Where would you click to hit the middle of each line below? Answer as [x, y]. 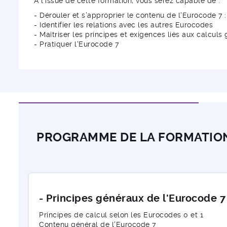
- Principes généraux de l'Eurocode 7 [132, 198]
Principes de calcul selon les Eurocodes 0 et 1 [121, 215]
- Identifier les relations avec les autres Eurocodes [123, 25]
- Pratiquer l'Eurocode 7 [76, 44]
